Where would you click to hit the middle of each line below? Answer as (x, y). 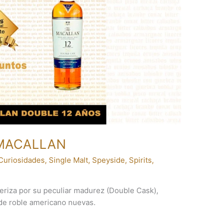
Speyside (109, 160)
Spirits (141, 160)
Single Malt (69, 160)
